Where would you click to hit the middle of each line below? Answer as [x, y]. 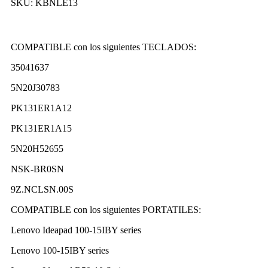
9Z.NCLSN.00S [42, 190]
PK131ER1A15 [41, 129]
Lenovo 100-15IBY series [60, 251]
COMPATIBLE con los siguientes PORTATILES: [106, 210]
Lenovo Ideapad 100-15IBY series [76, 230]
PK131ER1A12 [41, 108]
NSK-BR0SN [37, 169]
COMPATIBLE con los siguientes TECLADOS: [103, 47]
